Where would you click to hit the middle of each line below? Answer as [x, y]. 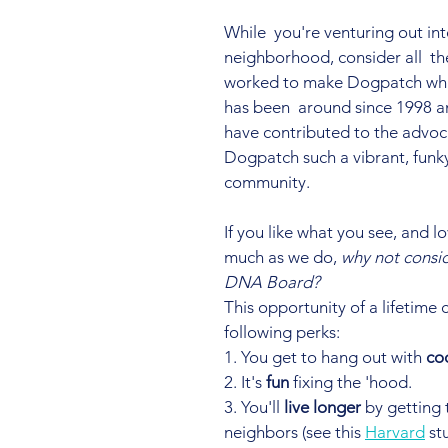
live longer [322, 407]
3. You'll [254, 407]
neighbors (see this [294, 432]
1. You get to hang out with [325, 357]
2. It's [245, 382]
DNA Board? [272, 282]
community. [267, 182]
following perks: [282, 332]
